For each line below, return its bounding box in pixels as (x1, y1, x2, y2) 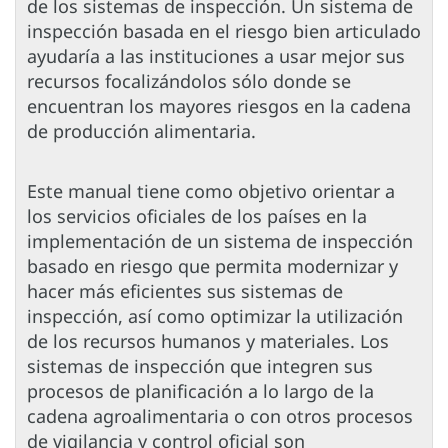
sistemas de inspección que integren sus (27, 354, 373, 379)
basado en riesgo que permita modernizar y (27, 254, 398, 279)
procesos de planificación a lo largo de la (27, 379, 374, 404)
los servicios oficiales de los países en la (27, 204, 367, 229)
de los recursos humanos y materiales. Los (27, 329, 389, 354)
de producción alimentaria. (27, 119, 261, 144)
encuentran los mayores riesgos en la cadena (27, 94, 411, 119)
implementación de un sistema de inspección (27, 229, 413, 254)
